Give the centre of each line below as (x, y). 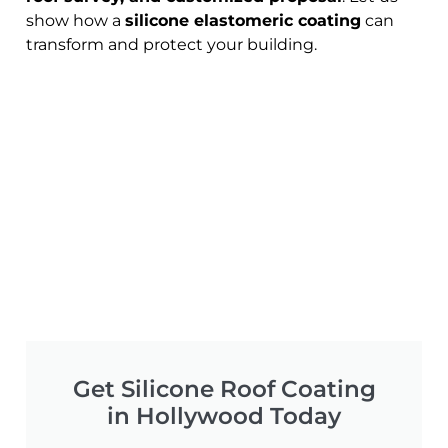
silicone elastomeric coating (243, 20)
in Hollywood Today (224, 415)
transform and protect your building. (171, 44)
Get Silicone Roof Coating (224, 388)
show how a (75, 20)
